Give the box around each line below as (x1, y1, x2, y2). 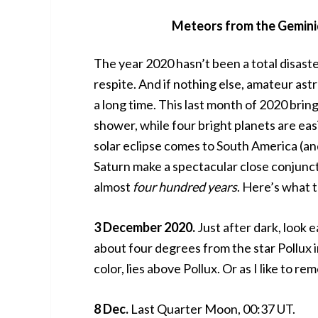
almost (94, 179, 133, 194)
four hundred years (133, 179, 237, 194)
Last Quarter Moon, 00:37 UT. (128, 301, 295, 317)
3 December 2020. (94, 219, 195, 235)
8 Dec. (94, 301, 128, 317)
